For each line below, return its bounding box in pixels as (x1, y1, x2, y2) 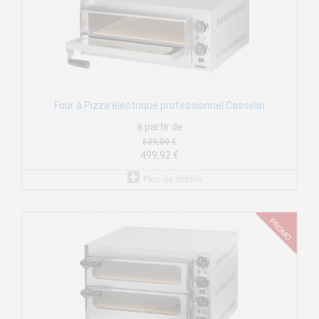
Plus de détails (142, 174, 203, 185)
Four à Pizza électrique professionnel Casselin (54, 100, 265, 112)
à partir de (136, 121, 183, 133)
